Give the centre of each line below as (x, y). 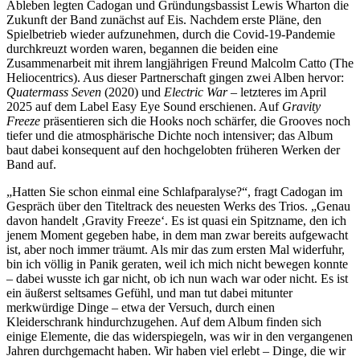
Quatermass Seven (54, 92)
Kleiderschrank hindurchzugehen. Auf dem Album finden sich (164, 322)
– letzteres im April (277, 92)
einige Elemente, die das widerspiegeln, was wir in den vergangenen (180, 336)
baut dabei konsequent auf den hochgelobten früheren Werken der (173, 150)
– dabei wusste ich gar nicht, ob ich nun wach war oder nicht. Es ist (177, 278)
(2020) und (133, 92)
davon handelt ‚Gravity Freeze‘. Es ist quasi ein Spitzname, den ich (176, 221)
